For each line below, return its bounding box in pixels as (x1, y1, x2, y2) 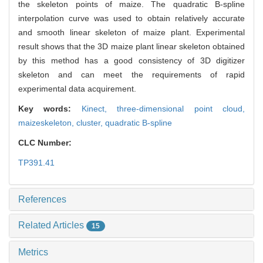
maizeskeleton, (18, 118, 76, 128)
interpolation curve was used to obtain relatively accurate (18, 14, 245, 23)
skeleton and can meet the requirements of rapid (18, 70, 245, 80)
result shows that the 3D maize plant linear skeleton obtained (18, 42, 245, 52)
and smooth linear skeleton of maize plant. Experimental (18, 28, 245, 38)
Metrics (18, 247, 48, 258)
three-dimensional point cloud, (117, 104, 245, 114)
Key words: (18, 104, 82, 114)
